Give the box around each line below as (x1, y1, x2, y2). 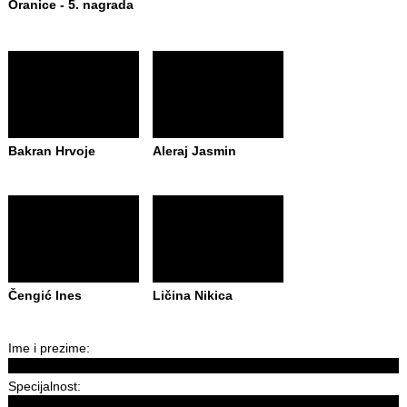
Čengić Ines (7, 288, 82, 303)
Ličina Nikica (152, 288, 233, 303)
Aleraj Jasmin (152, 144, 236, 158)
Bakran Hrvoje (7, 144, 95, 158)
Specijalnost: (7, 378, 81, 393)
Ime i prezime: (7, 341, 90, 355)
